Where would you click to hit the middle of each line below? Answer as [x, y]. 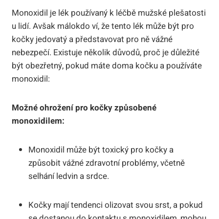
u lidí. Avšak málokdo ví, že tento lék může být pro [103, 26]
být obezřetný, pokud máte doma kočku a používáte [107, 66]
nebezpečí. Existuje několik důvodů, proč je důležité [106, 52]
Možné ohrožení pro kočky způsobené [84, 108]
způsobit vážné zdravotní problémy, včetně [107, 163]
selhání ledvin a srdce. [69, 176]
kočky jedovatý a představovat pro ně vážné [92, 39]
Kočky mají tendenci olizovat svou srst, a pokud [116, 205]
